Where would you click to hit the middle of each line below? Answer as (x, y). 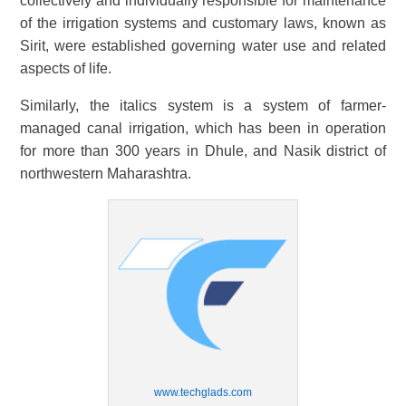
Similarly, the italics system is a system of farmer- (203, 105)
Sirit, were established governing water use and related (203, 45)
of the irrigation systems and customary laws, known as (203, 23)
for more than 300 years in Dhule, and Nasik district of (203, 150)
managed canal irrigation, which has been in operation (203, 128)
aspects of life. (66, 68)
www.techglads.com (203, 392)
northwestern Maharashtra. (106, 173)
